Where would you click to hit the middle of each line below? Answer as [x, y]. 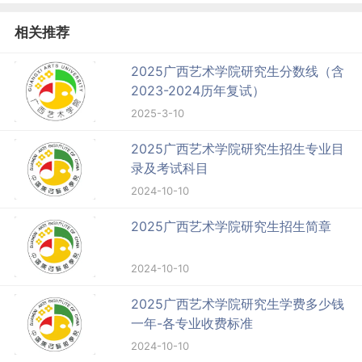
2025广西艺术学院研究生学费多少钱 [238, 303]
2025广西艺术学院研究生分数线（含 [238, 71]
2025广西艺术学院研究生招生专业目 [238, 148]
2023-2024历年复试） [198, 90]
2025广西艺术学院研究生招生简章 [232, 226]
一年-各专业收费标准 [192, 323]
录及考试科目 [170, 168]
